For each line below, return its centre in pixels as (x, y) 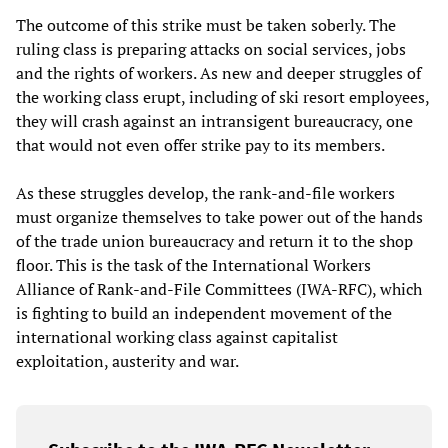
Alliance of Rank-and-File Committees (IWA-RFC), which (219, 288)
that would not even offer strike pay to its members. (200, 144)
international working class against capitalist (177, 336)
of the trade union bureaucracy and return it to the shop (214, 240)
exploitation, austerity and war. (127, 360)
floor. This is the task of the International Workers (193, 264)
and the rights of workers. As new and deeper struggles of (218, 72)
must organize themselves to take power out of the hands (219, 216)
